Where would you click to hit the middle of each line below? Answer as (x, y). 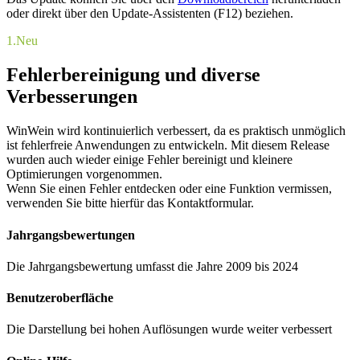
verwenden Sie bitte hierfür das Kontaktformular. (130, 203)
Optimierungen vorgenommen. (84, 174)
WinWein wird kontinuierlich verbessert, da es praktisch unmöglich (176, 131)
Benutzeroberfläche (60, 298)
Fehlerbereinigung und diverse (133, 75)
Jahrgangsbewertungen (71, 235)
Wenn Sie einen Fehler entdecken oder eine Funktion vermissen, (169, 189)
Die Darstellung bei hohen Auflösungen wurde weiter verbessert (169, 329)
